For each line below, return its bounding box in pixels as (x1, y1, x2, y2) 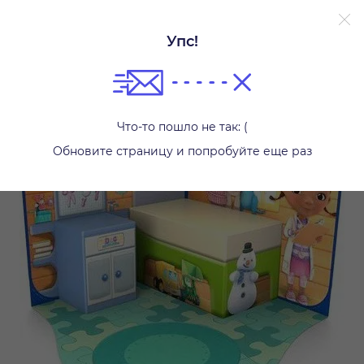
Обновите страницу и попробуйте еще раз (52, 144, 312, 158)
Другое (164, 50, 209, 64)
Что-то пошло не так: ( (116, 119, 248, 134)
